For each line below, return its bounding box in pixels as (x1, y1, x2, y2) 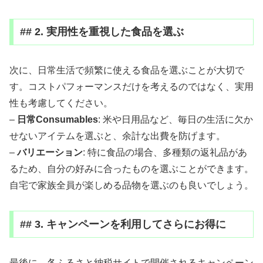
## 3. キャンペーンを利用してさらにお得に (19, 218, 226, 230)
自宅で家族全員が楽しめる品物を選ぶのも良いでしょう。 (9, 180, 254, 191)
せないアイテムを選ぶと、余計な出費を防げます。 (9, 131, 225, 141)
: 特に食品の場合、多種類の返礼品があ (83, 147, 247, 158)
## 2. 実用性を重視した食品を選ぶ (19, 26, 184, 38)
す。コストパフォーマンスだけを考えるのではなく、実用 (9, 82, 254, 92)
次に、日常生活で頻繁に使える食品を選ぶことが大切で (9, 65, 244, 76)
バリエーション (17, 147, 83, 158)
